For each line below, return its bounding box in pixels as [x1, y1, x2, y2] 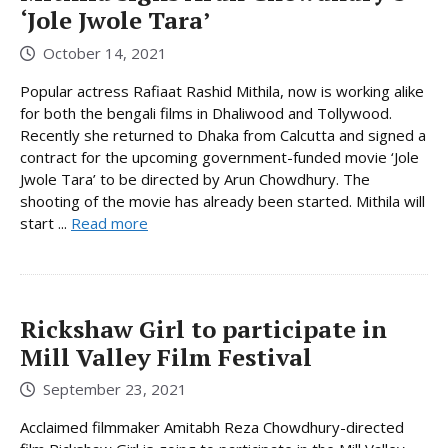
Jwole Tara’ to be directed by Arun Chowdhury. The [20, 168, 370, 189]
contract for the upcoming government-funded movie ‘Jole [20, 146, 419, 167]
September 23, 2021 [43, 379, 187, 400]
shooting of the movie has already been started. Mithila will [20, 190, 425, 211]
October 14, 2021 [43, 42, 167, 63]
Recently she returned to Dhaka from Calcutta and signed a [20, 124, 426, 145]
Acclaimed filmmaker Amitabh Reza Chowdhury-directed [20, 417, 404, 438]
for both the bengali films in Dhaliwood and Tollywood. [20, 102, 392, 123]
